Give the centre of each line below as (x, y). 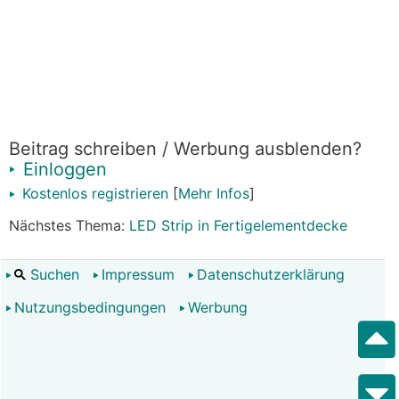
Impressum (138, 274)
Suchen (53, 274)
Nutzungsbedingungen (90, 307)
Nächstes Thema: (69, 225)
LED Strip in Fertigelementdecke (238, 225)
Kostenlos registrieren (93, 193)
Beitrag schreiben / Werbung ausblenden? (185, 149)
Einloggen (62, 169)
